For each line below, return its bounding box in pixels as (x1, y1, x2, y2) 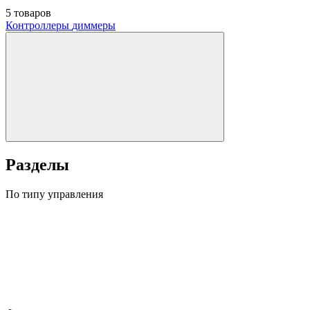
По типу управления (6, 188, 103, 200)
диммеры (72, 19, 116, 31)
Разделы (6, 155, 69, 174)
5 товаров (6, 6, 51, 19)
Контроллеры (6, 19, 72, 31)
